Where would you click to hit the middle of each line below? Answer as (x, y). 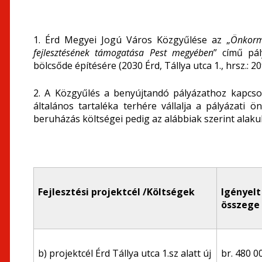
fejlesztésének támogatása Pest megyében (123, 53)
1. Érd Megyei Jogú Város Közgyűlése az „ (132, 40)
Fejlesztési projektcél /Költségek (116, 192)
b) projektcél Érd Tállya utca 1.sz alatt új (125, 253)
